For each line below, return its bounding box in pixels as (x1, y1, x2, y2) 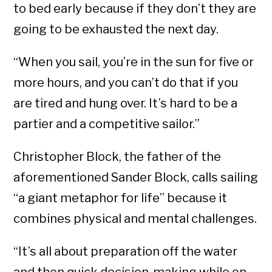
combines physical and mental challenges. (13, 211, 257, 226)
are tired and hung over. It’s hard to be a (13, 96, 238, 111)
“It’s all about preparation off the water (13, 244, 238, 259)
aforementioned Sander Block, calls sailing (13, 170, 259, 185)
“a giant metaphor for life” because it (13, 191, 228, 206)
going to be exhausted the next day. (13, 22, 219, 37)
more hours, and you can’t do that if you (13, 75, 239, 90)
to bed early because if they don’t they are (13, 1, 257, 16)
